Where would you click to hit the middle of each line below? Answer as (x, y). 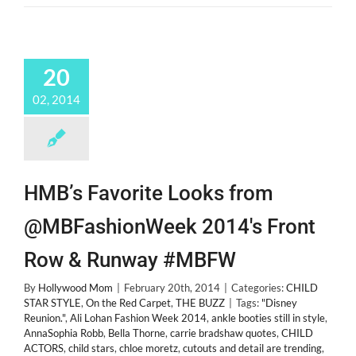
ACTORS (44, 348)
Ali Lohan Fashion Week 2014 (138, 318)
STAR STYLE (52, 303)
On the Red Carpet (128, 303)
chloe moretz (149, 348)
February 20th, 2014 (172, 288)
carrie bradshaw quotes (223, 333)
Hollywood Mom (75, 288)
